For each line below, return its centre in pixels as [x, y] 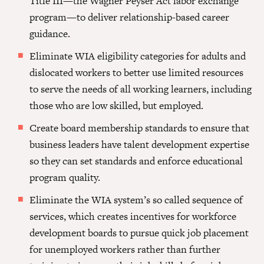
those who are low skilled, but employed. [116, 106]
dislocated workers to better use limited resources [136, 73]
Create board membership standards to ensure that [139, 128]
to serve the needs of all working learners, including [141, 89]
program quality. [65, 178]
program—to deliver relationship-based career [129, 17]
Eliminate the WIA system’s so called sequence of [136, 200]
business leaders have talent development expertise [139, 145]
